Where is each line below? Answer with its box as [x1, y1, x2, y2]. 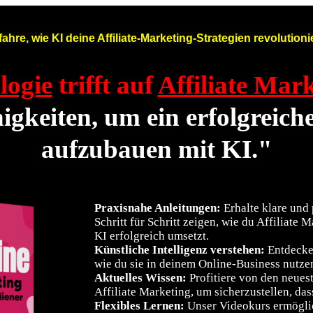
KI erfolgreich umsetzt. [94, 229, 210, 242]
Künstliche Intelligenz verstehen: [94, 243, 265, 256]
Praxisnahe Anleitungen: [94, 201, 221, 214]
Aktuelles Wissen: [94, 271, 187, 284]
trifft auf [52, 71, 158, 99]
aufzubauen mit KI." [41, 135, 272, 163]
